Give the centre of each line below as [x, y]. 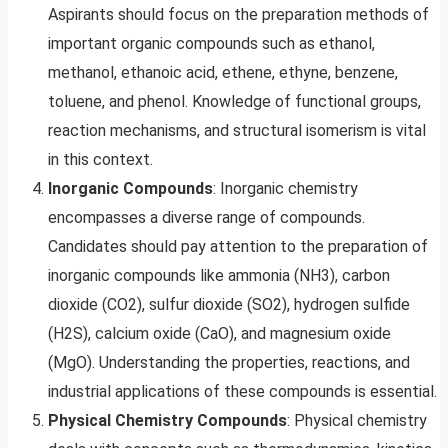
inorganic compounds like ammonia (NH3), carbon [219, 276]
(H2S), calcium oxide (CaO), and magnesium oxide [219, 334]
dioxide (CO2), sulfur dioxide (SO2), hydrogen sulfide [229, 305]
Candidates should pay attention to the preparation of [238, 247]
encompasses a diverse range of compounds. [206, 218]
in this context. [100, 160]
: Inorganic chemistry [285, 189]
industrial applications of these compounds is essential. [242, 392]
